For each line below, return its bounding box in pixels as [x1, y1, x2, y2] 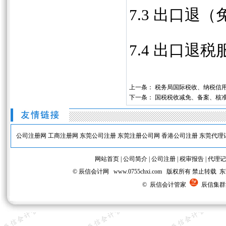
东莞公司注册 [79, 132, 116, 139]
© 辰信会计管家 [142, 181, 189, 188]
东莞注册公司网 [117, 132, 160, 139]
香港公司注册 [161, 132, 198, 139]
